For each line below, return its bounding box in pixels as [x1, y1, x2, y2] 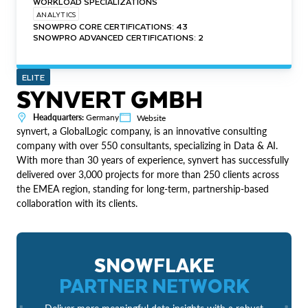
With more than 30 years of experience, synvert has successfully [16, 153, 289, 166]
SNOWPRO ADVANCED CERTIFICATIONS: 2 [33, 30, 203, 44]
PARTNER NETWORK [58, 269, 250, 300]
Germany [84, 111, 119, 122]
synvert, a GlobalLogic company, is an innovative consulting [16, 124, 267, 137]
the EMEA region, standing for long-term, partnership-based [16, 182, 269, 195]
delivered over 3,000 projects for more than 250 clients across [16, 168, 279, 180]
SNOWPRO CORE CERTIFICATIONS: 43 [33, 19, 188, 33]
